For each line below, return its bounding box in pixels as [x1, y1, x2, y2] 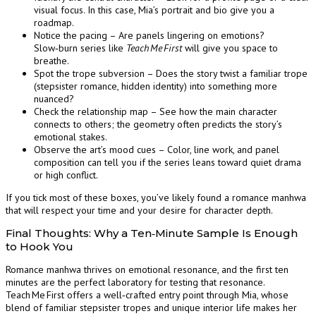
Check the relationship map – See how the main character [34, 105, 277, 119]
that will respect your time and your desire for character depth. [6, 204, 273, 217]
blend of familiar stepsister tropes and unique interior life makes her [6, 301, 297, 315]
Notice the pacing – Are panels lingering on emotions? [34, 29, 265, 42]
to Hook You [6, 240, 73, 254]
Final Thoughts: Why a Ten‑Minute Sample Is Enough [6, 226, 298, 241]
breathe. [34, 54, 69, 68]
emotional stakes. [34, 130, 107, 144]
